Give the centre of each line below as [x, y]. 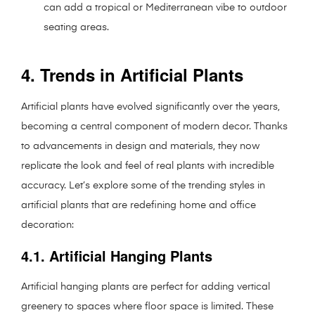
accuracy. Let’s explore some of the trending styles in [143, 185]
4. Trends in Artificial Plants [132, 74]
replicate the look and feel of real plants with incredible [148, 166]
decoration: [47, 225]
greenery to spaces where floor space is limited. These [147, 306]
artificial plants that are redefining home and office [139, 205]
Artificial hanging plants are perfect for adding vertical [146, 287]
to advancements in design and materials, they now [141, 146]
